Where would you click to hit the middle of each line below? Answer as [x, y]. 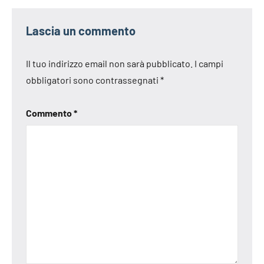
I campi [209, 63]
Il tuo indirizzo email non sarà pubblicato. [109, 63]
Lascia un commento [81, 30]
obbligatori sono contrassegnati [93, 80]
